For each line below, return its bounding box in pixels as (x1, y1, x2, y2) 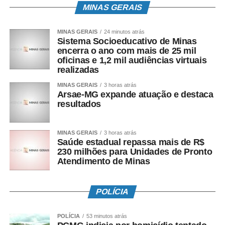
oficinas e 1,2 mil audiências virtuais (57, 55, 207, 65)
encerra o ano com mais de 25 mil (57, 45, 196, 56)
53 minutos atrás (86, 212, 127, 219)
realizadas (57, 64, 99, 75)
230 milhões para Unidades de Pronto (57, 146, 212, 157)
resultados (57, 98, 101, 109)
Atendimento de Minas (57, 156, 150, 166)
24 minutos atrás (103, 28, 145, 35)
